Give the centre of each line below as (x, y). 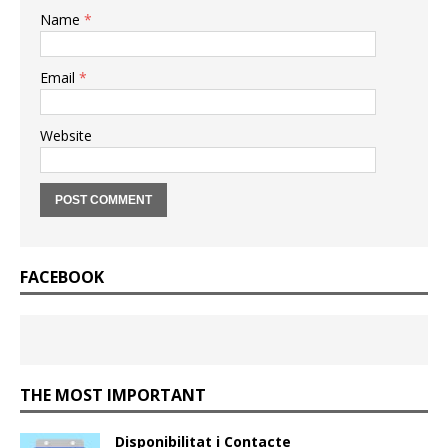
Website (66, 136)
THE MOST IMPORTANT (113, 395)
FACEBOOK (62, 277)
